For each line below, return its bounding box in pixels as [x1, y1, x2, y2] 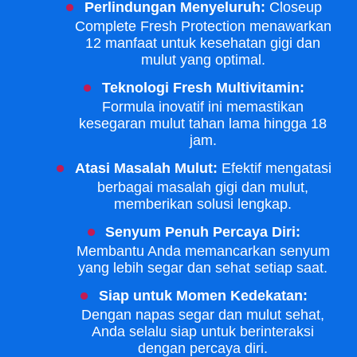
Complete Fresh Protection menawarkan [74, 18, 331, 34]
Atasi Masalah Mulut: [74, 159, 218, 176]
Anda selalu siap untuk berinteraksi [92, 323, 315, 339]
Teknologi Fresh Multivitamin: [101, 79, 304, 96]
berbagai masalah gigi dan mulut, [97, 178, 309, 195]
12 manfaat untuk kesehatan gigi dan [85, 34, 321, 51]
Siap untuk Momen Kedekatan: [98, 287, 308, 304]
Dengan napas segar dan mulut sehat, [81, 306, 325, 323]
